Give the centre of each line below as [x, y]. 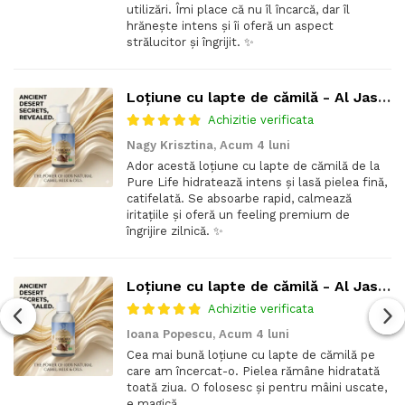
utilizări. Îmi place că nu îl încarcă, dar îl [238, 9]
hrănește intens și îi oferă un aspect [230, 25]
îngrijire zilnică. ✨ [175, 231]
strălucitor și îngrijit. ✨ [190, 42]
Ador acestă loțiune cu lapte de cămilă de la [253, 165]
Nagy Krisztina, [173, 145]
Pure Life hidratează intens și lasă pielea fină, [257, 182]
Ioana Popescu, [173, 334]
